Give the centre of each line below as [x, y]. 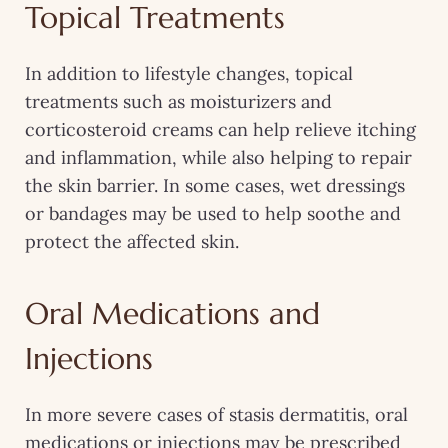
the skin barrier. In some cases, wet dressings [215, 185]
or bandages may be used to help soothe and [213, 213]
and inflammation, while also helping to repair [218, 157]
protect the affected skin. [132, 241]
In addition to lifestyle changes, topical [189, 73]
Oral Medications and [172, 313]
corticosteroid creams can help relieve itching [220, 129]
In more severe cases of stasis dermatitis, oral [216, 414]
